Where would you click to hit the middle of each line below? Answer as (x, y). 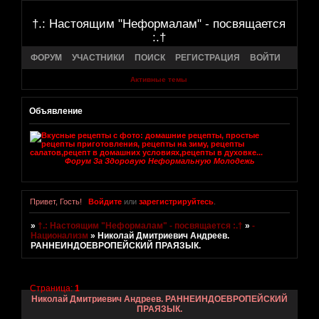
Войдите (105, 202)
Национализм (60, 236)
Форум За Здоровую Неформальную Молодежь (159, 161)
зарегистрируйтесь (176, 202)
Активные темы (158, 80)
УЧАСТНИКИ (98, 57)
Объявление (56, 111)
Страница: (53, 289)
